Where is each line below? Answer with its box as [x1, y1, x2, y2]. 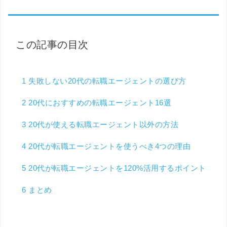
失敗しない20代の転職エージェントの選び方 [26, 77, 186, 86]
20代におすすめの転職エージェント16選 [26, 98, 172, 107]
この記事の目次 [16, 39, 89, 51]
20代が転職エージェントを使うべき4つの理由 [26, 142, 191, 151]
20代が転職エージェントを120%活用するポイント [26, 164, 206, 173]
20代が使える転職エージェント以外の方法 [26, 120, 179, 129]
